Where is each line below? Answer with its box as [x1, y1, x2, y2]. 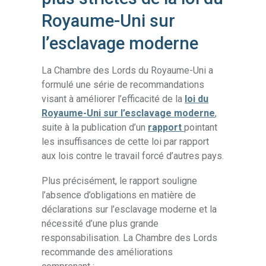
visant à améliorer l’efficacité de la [42, 93, 185, 105]
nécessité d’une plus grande [42, 218, 159, 230]
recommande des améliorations [42, 246, 173, 258]
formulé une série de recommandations [42, 79, 205, 91]
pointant [184, 122, 218, 134]
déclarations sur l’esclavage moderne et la [42, 204, 217, 216]
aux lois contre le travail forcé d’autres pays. [42, 150, 224, 162]
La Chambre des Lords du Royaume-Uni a [42, 65, 214, 77]
